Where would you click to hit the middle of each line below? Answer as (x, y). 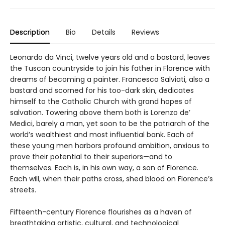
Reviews (145, 32)
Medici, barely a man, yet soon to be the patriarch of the (110, 123)
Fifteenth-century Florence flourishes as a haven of (101, 212)
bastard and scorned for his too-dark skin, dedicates (102, 90)
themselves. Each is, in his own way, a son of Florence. (104, 167)
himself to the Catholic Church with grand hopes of (101, 101)
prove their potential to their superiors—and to (91, 156)
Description (30, 32)
